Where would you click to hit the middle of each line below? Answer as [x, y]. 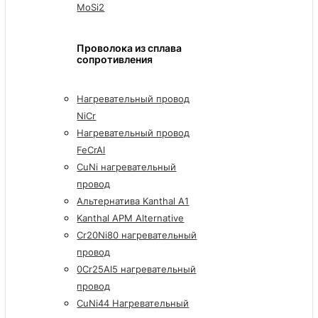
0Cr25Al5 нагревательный [137, 269]
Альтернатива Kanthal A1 [133, 201]
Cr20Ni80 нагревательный [137, 235]
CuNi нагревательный [127, 166]
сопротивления [115, 59]
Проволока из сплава [130, 48]
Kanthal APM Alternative [131, 218]
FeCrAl [91, 149]
